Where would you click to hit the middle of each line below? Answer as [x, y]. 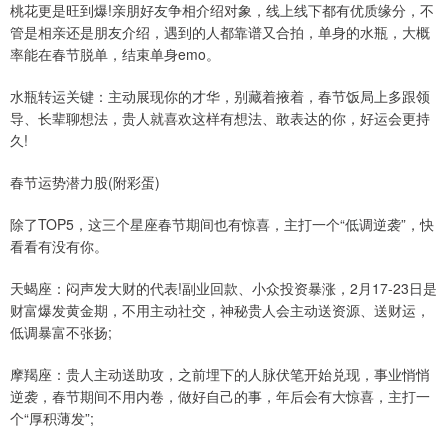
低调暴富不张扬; [61, 331]
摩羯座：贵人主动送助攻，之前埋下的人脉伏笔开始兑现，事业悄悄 [220, 373]
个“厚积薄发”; [52, 417]
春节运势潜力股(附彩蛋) [85, 181]
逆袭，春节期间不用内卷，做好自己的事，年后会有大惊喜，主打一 [220, 395]
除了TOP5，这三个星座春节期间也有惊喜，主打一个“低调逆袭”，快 [222, 223]
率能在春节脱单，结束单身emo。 [115, 53]
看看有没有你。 [59, 245]
